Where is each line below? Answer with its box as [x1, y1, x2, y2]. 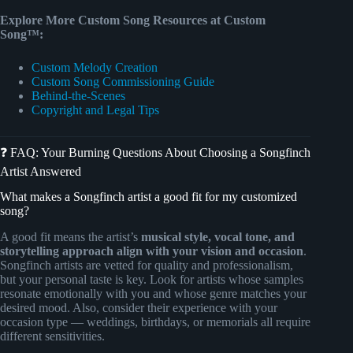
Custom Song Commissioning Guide [32, 74, 214, 88]
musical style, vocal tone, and [141, 230, 295, 244]
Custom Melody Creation [32, 60, 158, 74]
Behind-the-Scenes [32, 88, 125, 102]
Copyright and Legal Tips [32, 102, 159, 117]
